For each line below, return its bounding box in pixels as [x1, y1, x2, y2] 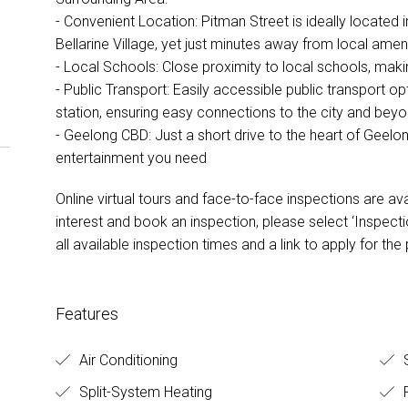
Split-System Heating [75, 382, 212, 401]
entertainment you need [55, 148, 207, 167]
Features [55, 303, 118, 323]
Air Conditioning [75, 351, 178, 369]
